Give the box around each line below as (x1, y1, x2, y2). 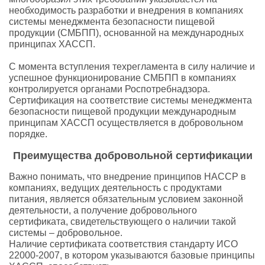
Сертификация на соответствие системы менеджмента (9, 95, 252, 105)
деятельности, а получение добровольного (9, 205, 197, 215)
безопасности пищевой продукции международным (9, 106, 236, 117)
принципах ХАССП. (9, 39, 95, 49)
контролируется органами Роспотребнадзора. (9, 84, 210, 94)
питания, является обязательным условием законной (9, 194, 243, 204)
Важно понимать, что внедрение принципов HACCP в (9, 172, 246, 182)
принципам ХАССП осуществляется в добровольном (9, 118, 243, 128)
